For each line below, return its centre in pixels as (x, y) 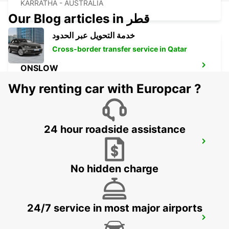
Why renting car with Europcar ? (105, 89)
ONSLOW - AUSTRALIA (60, 79)
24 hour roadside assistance (114, 130)
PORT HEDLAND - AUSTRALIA (71, 155)
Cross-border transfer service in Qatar (120, 49)
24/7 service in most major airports (114, 208)
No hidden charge (114, 169)
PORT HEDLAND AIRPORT (73, 221)
